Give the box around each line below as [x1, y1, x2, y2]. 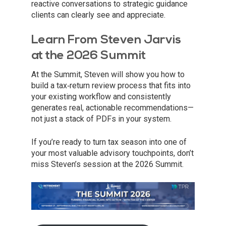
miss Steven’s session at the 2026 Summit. [31, 159, 184, 169]
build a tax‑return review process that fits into [31, 81, 191, 91]
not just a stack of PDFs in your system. [31, 114, 172, 124]
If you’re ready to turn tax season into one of [31, 137, 187, 147]
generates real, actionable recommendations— [31, 103, 194, 113]
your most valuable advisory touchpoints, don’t [31, 148, 194, 158]
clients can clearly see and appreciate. [31, 10, 165, 20]
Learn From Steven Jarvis [31, 34, 181, 47]
